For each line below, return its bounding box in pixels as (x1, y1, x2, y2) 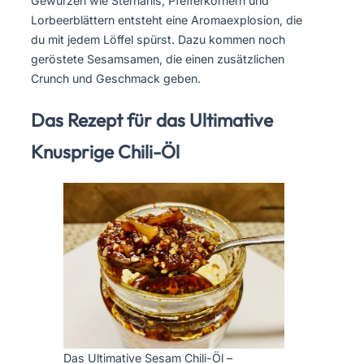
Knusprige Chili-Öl (31, 139, 180, 163)
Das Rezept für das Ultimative (31, 107, 273, 132)
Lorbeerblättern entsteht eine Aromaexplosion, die (31, 13, 302, 28)
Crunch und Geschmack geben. (31, 71, 201, 86)
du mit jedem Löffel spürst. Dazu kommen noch (31, 32, 285, 47)
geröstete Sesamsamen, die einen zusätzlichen (31, 52, 284, 67)
